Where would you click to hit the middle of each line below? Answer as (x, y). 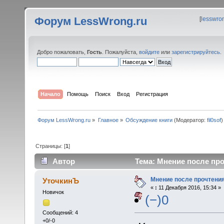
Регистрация (152, 94)
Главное (108, 120)
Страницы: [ (51, 146)
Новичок (53, 192)
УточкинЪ (61, 181)
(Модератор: (189, 120)
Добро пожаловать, (62, 52)
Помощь (78, 94)
